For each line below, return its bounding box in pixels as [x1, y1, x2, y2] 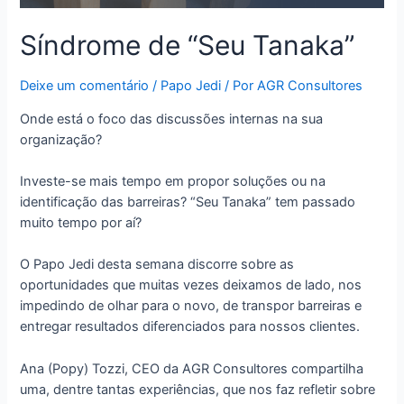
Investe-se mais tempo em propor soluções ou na [20, 172, 326, 189]
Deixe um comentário [20, 78, 150, 95]
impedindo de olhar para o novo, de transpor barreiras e [20, 298, 363, 315]
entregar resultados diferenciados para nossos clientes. [20, 318, 361, 335]
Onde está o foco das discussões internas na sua [20, 110, 324, 127]
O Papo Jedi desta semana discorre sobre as [20, 256, 295, 273]
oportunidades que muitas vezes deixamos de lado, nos [20, 277, 363, 294]
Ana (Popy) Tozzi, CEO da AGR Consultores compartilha [20, 360, 364, 377]
